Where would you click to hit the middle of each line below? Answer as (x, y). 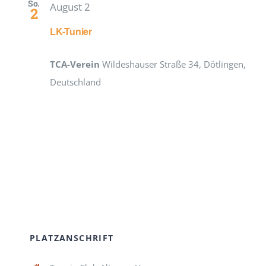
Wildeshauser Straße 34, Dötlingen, (174, 64)
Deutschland (75, 82)
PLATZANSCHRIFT (72, 237)
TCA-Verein (76, 64)
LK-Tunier (71, 31)
